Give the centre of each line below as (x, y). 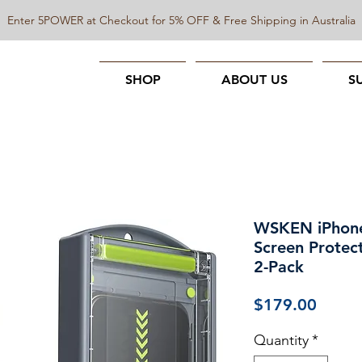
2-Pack (279, 267)
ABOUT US (254, 80)
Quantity (281, 340)
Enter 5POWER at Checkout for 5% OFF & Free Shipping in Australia (181, 20)
